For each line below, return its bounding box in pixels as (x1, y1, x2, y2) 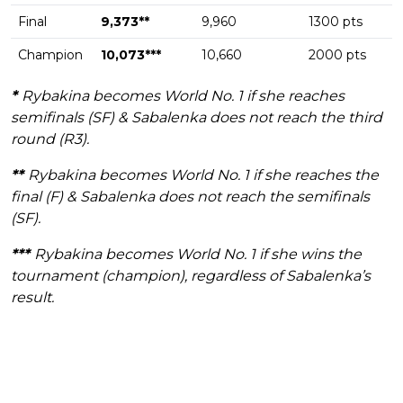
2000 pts (309, 47, 366, 64)
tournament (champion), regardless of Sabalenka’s (11, 267, 371, 285)
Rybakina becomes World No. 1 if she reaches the (28, 166, 379, 184)
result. (11, 289, 54, 307)
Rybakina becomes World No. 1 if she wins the (34, 246, 362, 264)
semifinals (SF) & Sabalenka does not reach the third (11, 109, 382, 127)
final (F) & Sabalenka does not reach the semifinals (11, 188, 370, 206)
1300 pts (309, 13, 363, 31)
